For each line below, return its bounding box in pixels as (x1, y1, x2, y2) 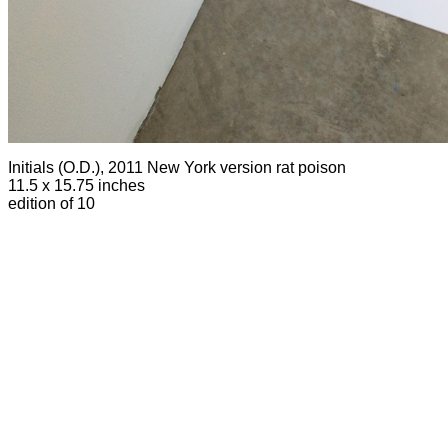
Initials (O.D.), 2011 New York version (8, 159, 276, 176)
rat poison (276, 159, 346, 176)
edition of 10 (8, 195, 95, 212)
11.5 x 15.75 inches (8, 177, 145, 194)
